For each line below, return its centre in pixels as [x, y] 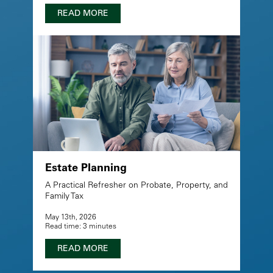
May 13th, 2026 [70, 217]
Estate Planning [86, 168]
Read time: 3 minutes [80, 226]
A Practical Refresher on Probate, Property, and [136, 186]
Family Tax [64, 197]
